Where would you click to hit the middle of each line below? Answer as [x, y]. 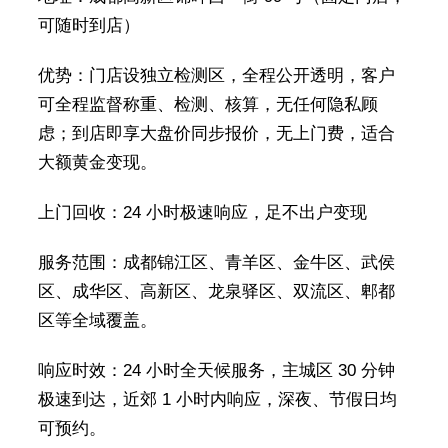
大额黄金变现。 [97, 163]
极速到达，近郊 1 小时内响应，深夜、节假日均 [217, 400]
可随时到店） [88, 26]
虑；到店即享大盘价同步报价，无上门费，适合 [216, 134]
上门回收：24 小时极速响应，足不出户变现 [202, 213]
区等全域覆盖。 [97, 321]
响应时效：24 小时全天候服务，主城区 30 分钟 [216, 371]
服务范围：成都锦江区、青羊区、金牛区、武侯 [216, 263]
